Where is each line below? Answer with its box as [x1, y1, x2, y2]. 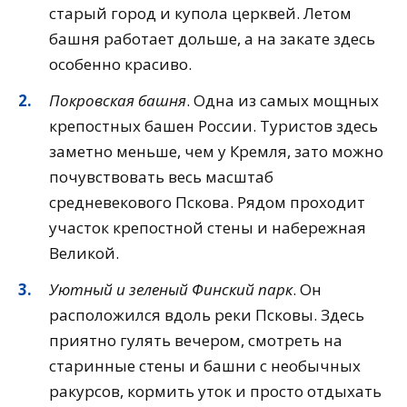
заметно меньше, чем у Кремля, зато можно [49, 141, 383, 163]
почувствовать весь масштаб [49, 166, 273, 188]
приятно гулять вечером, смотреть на [49, 330, 342, 352]
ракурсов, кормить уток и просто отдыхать [49, 381, 382, 402]
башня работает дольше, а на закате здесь [49, 28, 375, 50]
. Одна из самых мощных [186, 90, 379, 112]
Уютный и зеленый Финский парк [49, 279, 293, 301]
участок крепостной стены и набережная [49, 217, 366, 239]
